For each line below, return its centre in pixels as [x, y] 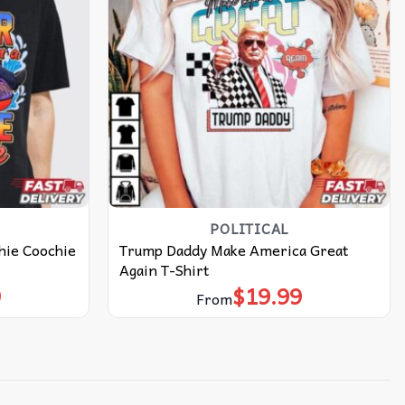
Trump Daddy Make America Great [233, 250]
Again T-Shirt [164, 270]
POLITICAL [250, 228]
